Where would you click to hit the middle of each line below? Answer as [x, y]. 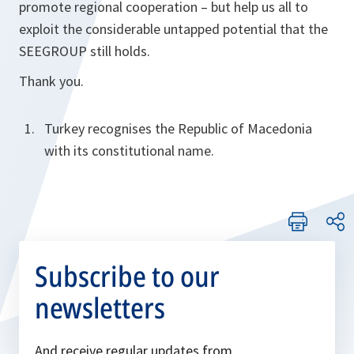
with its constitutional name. [129, 151]
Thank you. [51, 81]
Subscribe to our [127, 276]
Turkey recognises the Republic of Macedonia [178, 128]
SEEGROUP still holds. [85, 51]
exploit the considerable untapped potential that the [173, 29]
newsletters [100, 308]
